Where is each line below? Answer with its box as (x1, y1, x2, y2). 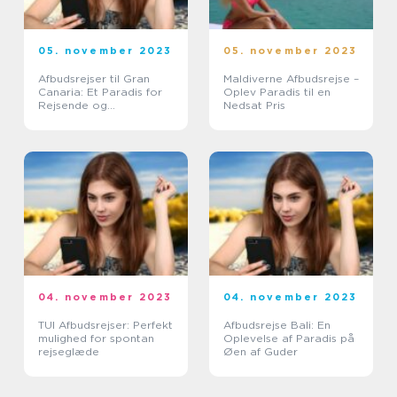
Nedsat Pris (223, 98, 285, 112)
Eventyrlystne (38, 112, 112, 125)
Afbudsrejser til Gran (38, 72, 150, 85)
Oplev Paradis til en (223, 85, 331, 98)
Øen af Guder (223, 345, 298, 358)
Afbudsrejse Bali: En (223, 318, 331, 331)
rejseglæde (38, 345, 99, 358)
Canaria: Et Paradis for (38, 85, 162, 98)
